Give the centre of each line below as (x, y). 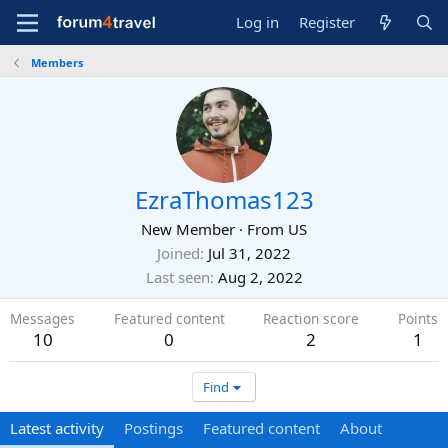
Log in (258, 22)
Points (417, 318)
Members (56, 62)
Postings (153, 428)
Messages (42, 318)
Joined (178, 253)
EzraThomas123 (224, 199)
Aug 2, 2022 (260, 277)
